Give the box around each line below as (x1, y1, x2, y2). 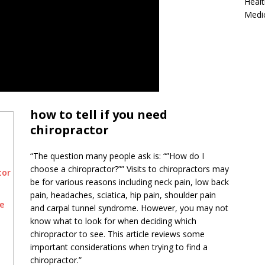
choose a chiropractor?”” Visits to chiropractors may (30, 163, 229, 174)
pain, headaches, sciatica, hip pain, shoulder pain (30, 189, 216, 201)
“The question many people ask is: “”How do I (30, 150, 204, 161)
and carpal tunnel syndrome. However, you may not (30, 202, 228, 214)
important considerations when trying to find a (30, 241, 208, 253)
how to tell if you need (30, 106, 167, 122)
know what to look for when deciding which (30, 215, 196, 227)
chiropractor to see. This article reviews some (30, 228, 205, 240)
